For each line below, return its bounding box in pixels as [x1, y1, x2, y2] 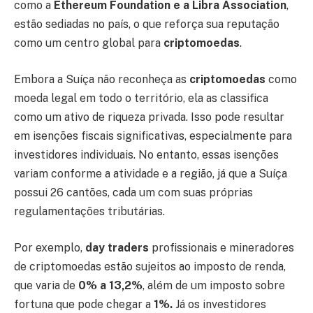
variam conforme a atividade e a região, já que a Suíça [14, 166, 287, 180]
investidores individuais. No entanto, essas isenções [14, 147, 279, 161]
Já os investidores [173, 297, 266, 311]
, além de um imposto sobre [143, 278, 285, 292]
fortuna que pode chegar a [14, 297, 154, 311]
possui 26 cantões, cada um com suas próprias [14, 185, 253, 199]
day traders [82, 240, 149, 254]
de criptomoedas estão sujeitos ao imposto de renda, [14, 259, 286, 273]
